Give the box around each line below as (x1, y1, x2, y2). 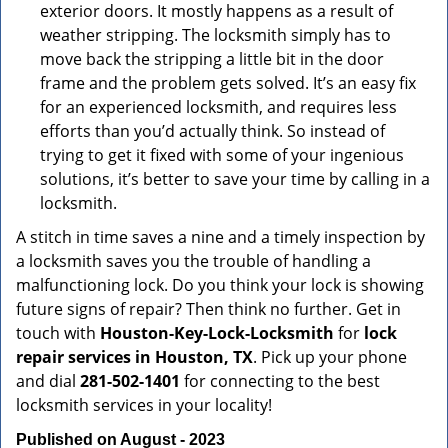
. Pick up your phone (253, 346, 407, 368)
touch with (16, 322, 100, 344)
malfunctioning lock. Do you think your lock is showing (16, 274, 424, 296)
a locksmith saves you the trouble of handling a (16, 250, 371, 272)
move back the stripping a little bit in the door (40, 48, 384, 70)
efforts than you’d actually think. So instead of (40, 120, 385, 142)
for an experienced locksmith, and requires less (40, 96, 397, 118)
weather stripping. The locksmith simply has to (40, 24, 391, 46)
